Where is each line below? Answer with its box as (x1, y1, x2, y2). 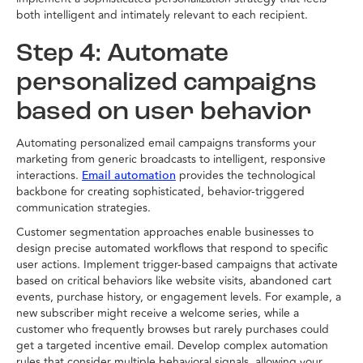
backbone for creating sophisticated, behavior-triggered (16, 183, 305, 201)
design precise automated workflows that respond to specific (16, 240, 328, 258)
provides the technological (176, 167, 315, 185)
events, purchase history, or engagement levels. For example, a (16, 288, 341, 306)
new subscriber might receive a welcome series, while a (16, 305, 299, 322)
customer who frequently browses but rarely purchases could (16, 321, 329, 339)
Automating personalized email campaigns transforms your (16, 135, 316, 152)
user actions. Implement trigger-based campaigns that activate (16, 256, 338, 274)
